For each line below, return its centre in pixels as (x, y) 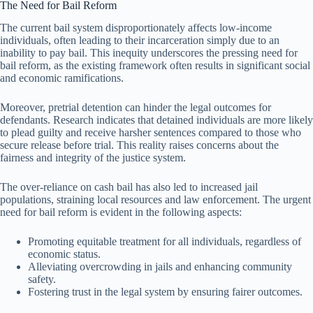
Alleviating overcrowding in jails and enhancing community (160, 267)
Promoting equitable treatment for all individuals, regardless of (165, 242)
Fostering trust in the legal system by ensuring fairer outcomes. (165, 292)
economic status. (64, 254)
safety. (42, 279)
